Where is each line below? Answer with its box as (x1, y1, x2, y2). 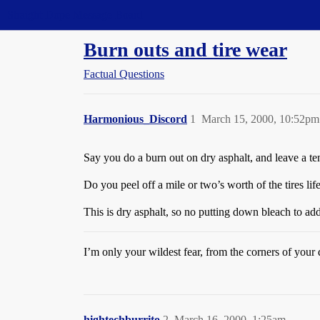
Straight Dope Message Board (7, 9, 143, 21)
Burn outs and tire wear (84, 39, 287, 61)
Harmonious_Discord (84, 113, 187, 125)
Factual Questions (84, 68, 164, 80)
